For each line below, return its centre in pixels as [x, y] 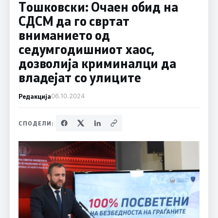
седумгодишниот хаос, [86, 49]
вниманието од [64, 35]
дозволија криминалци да [97, 63]
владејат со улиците [80, 77]
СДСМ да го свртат [74, 21]
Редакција [35, 96]
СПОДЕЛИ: [36, 123]
